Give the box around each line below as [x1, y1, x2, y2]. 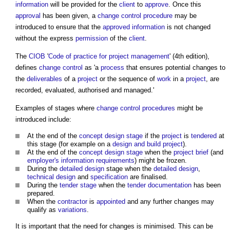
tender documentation [127, 181, 191, 189]
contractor [57, 198, 87, 206]
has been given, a [41, 12, 98, 20]
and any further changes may [125, 198, 214, 206]
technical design [27, 173, 75, 181]
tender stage [60, 181, 97, 189]
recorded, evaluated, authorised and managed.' [15, 86, 154, 94]
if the [143, 132, 162, 140]
